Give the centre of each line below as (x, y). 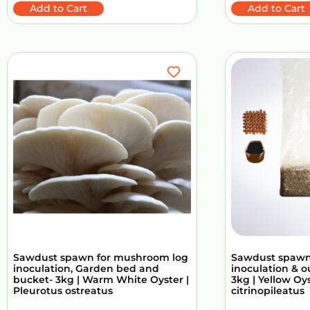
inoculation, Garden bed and (86, 268)
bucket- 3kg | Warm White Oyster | (101, 279)
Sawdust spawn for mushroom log (101, 257)
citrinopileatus (268, 290)
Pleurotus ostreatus (63, 290)
